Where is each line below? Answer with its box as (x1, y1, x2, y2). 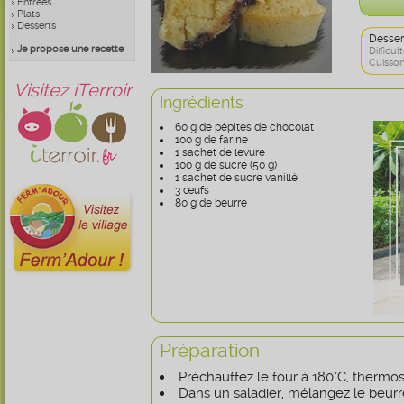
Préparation (160, 339, 260, 362)
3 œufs (175, 184, 209, 197)
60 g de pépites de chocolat (175, 121, 314, 133)
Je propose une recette (17, 43, 124, 55)
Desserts (17, 20, 56, 32)
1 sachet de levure (175, 146, 265, 159)
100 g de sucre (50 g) (175, 159, 277, 171)
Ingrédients (160, 93, 243, 112)
